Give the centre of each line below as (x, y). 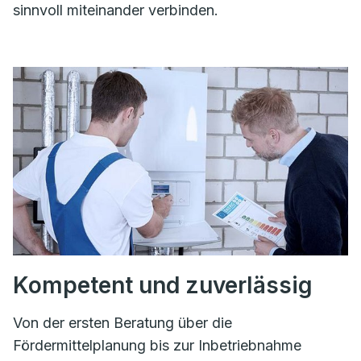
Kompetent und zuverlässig (163, 286)
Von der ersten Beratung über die (122, 323)
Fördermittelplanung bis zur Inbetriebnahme (157, 346)
